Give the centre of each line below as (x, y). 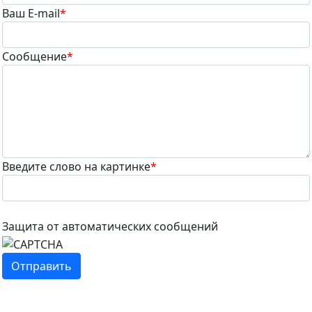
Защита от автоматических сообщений (110, 226)
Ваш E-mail (31, 13)
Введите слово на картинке (76, 166)
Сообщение (34, 56)
